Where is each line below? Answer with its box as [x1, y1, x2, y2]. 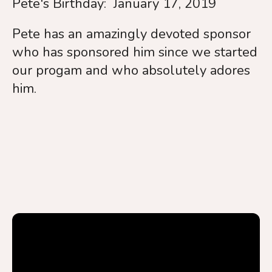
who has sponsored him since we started [12, 42, 257, 61]
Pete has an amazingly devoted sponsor [12, 24, 251, 43]
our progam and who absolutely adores [12, 61, 250, 80]
